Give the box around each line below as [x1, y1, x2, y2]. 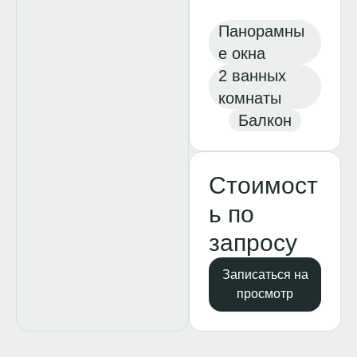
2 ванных [218, 67, 287, 84]
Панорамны [218, 22, 305, 40]
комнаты [218, 89, 282, 107]
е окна [218, 45, 266, 62]
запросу [209, 229, 298, 256]
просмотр [237, 287, 294, 300]
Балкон [238, 112, 292, 129]
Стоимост [209, 172, 319, 198]
